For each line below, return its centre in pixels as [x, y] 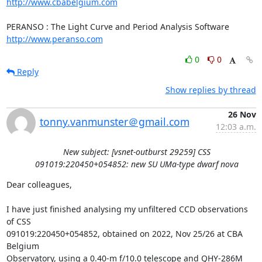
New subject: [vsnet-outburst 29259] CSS [137, 151]
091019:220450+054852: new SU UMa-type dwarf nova [137, 164]
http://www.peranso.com [54, 39]
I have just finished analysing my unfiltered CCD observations [127, 209]
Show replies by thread [211, 89]
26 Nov [242, 114]
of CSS [18, 221]
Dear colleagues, [39, 184]
